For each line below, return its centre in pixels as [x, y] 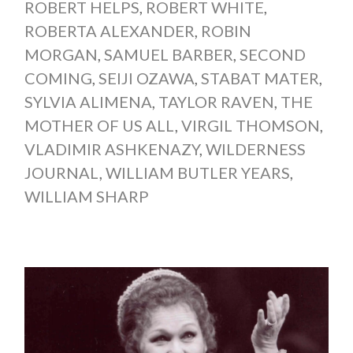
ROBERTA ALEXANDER [109, 31]
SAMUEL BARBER [168, 55]
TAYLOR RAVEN [216, 102]
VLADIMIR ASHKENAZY [111, 149]
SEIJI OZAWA [146, 78]
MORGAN [61, 55]
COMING [58, 78]
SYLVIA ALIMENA [88, 102]
